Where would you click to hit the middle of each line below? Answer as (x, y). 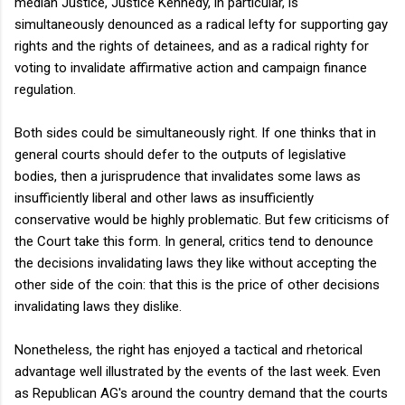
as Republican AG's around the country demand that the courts (201, 393)
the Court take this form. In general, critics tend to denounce (194, 241)
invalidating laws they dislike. (98, 306)
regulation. (45, 89)
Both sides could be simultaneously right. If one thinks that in (195, 132)
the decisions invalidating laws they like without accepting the (196, 263)
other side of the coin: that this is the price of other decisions (197, 284)
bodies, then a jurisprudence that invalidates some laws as (188, 176)
